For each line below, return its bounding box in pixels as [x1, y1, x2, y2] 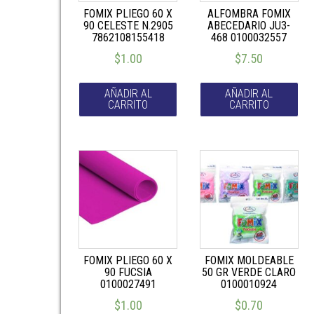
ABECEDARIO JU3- [207, 18, 291, 32]
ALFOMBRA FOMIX [207, 6, 291, 20]
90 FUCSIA [104, 265, 152, 279]
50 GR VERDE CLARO [202, 265, 296, 279]
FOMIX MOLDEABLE [204, 253, 294, 267]
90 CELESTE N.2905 [83, 18, 173, 32]
